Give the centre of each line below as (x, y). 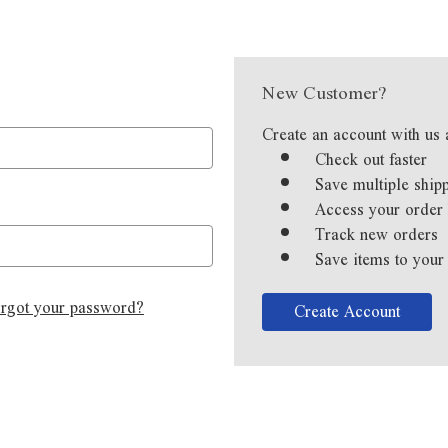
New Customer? (325, 92)
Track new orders (377, 234)
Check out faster (371, 159)
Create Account (347, 311)
